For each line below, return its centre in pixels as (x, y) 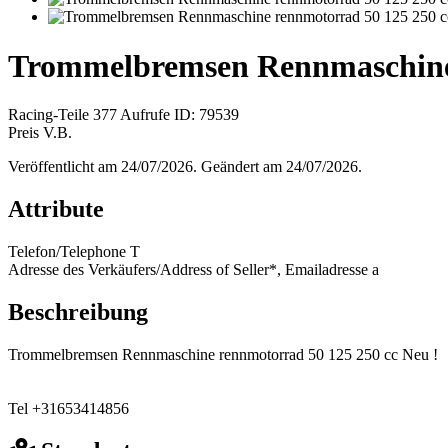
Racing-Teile (48, 115)
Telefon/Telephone (67, 251)
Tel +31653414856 (68, 408)
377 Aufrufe (131, 115)
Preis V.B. (40, 133)
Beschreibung (78, 311)
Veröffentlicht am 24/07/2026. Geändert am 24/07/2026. (185, 167)
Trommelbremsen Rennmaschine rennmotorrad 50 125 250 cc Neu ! (223, 354)
